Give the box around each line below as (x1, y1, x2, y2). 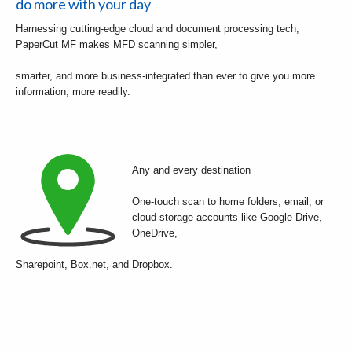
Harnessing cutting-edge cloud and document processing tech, (16, 22, 299, 35)
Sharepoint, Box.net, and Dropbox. (16, 258, 173, 270)
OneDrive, (132, 226, 178, 239)
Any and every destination (132, 163, 251, 176)
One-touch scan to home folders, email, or (132, 195, 324, 207)
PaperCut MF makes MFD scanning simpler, (16, 38, 218, 50)
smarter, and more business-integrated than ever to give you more (16, 69, 315, 82)
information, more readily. (16, 85, 130, 97)
